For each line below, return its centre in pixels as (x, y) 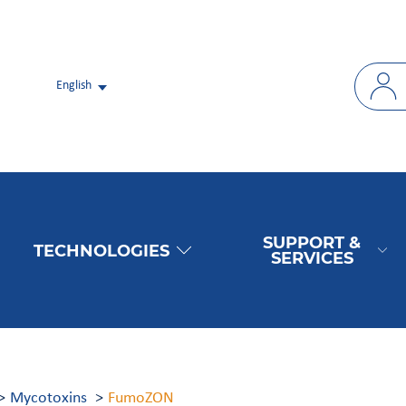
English (73, 86)
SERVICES (312, 258)
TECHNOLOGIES (102, 250)
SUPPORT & (312, 243)
